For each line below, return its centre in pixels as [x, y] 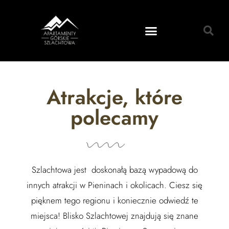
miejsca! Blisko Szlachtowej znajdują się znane [114, 216]
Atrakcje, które [114, 97]
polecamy [114, 118]
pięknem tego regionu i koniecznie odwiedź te [114, 200]
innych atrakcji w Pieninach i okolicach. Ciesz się [114, 185]
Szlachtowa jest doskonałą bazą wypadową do [114, 170]
